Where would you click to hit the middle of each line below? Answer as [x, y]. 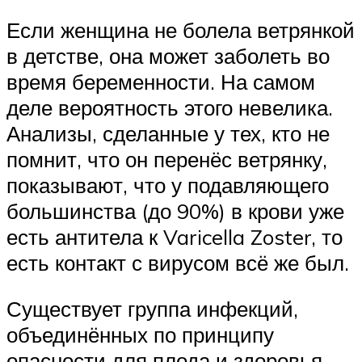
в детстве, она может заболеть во [168, 55]
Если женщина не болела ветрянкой [181, 29]
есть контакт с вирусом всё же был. [178, 262]
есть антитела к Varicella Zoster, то [175, 236]
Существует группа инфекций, [152, 309]
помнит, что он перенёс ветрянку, [167, 159]
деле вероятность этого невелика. [170, 107]
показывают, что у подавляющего [168, 185]
